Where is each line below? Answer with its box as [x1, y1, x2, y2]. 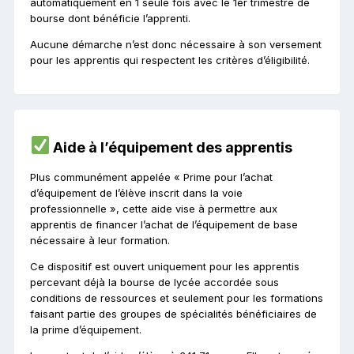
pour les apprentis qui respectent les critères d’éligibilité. [30, 54, 310, 67]
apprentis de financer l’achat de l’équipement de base [30, 217, 298, 231]
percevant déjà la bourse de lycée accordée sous [30, 275, 279, 288]
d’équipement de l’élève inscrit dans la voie [30, 186, 243, 199]
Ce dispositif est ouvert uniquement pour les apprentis [30, 259, 299, 273]
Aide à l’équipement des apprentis [50, 138, 293, 156]
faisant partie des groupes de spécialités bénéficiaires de [30, 307, 317, 320]
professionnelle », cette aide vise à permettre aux [30, 201, 277, 215]
